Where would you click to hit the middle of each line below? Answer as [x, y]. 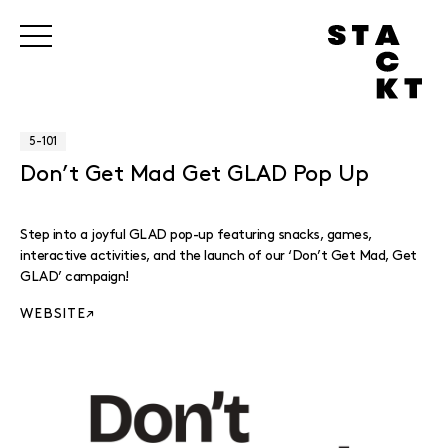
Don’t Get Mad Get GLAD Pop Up [194, 174]
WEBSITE [53, 313]
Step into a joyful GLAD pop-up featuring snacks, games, [196, 234]
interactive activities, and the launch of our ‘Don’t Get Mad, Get [218, 255]
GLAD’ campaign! [74, 276]
